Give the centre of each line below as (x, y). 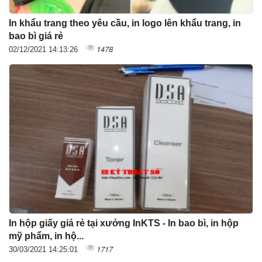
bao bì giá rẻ (36, 36)
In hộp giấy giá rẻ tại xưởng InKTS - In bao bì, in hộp (124, 223)
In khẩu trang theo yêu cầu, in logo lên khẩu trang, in (125, 23)
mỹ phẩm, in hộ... (46, 236)
